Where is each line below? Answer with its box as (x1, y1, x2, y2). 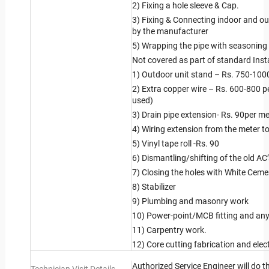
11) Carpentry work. (131, 225, 207, 235)
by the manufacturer (131, 26, 208, 37)
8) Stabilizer (131, 182, 176, 192)
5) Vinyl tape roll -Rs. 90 (131, 139, 219, 149)
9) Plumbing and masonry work (131, 196, 249, 207)
